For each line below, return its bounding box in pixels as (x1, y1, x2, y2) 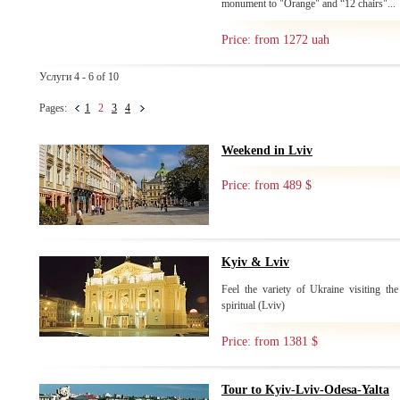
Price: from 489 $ (221, 179, 312, 192)
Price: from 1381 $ (221, 335, 318, 348)
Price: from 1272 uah (221, 33, 329, 46)
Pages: (39, 102, 75, 114)
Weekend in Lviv (221, 144, 312, 157)
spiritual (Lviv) (221, 299, 285, 312)
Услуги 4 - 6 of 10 (39, 71, 119, 83)
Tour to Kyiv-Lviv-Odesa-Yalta (221, 383, 389, 396)
